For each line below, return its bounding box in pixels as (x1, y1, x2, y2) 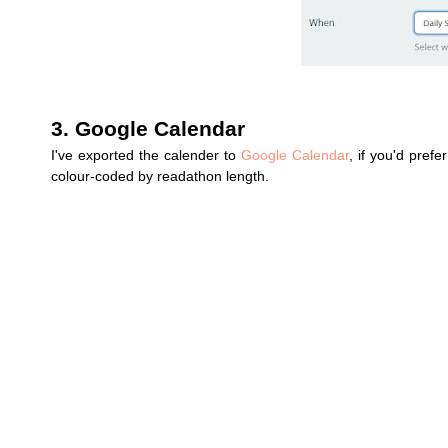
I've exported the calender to (51, 146, 241, 163)
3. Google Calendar (51, 116, 245, 141)
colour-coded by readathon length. (51, 167, 269, 184)
